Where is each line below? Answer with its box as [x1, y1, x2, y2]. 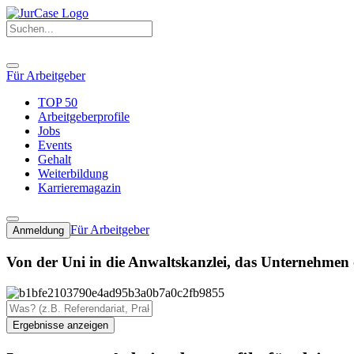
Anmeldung [13, 224, 64, 237]
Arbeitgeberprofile [38, 110, 130, 124]
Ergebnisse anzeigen [13, 318, 108, 331]
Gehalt [38, 153, 71, 167]
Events [38, 138, 72, 153]
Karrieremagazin [38, 181, 121, 195]
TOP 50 [38, 96, 77, 110]
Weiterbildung [38, 167, 108, 181]
